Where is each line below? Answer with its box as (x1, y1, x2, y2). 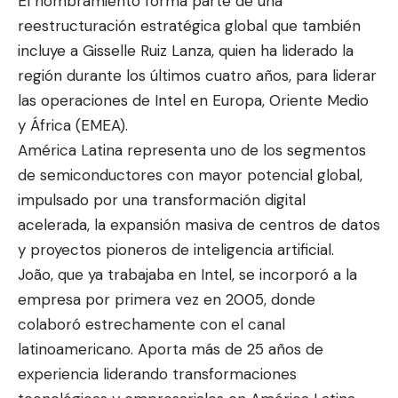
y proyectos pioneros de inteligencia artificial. (18, 239, 334, 259)
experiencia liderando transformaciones (18, 363, 297, 384)
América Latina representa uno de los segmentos (18, 139, 366, 160)
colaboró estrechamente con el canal (18, 314, 285, 334)
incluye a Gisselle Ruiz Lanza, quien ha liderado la (18, 40, 354, 60)
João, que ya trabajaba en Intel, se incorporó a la (18, 264, 357, 284)
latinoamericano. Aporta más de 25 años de (18, 338, 323, 359)
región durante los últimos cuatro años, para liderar (18, 65, 377, 85)
